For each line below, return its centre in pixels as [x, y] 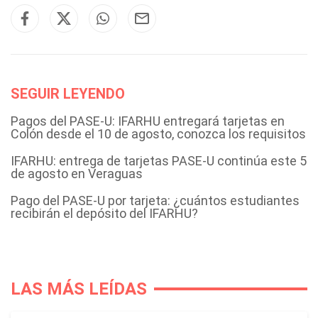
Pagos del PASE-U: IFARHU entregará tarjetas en [148, 121]
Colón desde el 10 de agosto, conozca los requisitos [158, 133]
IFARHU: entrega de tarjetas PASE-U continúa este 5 [159, 160]
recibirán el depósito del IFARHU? [104, 213]
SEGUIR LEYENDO [68, 93]
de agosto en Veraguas [77, 173]
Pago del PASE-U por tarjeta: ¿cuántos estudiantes [155, 200]
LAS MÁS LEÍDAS [79, 289]
